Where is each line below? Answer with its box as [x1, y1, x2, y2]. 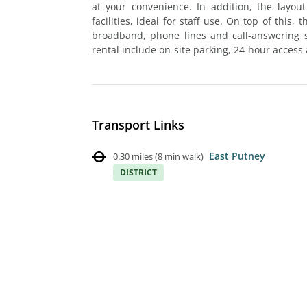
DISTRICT [120, 166, 157, 178]
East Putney [209, 149, 265, 162]
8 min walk [158, 149, 201, 162]
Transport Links [92, 116, 184, 133]
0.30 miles [113, 149, 153, 162]
